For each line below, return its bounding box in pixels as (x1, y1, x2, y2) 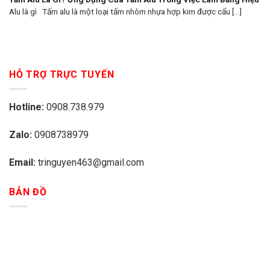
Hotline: (9, 101, 46, 113)
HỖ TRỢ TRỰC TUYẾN (9, 68, 115, 80)
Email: (9, 156, 38, 168)
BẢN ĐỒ (9, 186, 47, 198)
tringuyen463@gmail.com (38, 156, 144, 168)
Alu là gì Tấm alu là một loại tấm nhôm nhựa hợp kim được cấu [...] (9, 7, 242, 17)
